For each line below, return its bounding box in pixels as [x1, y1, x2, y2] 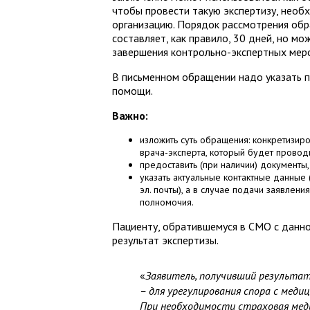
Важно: [112, 109, 148, 122]
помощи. [112, 84, 153, 98]
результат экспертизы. [112, 233, 219, 247]
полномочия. [140, 196, 194, 208]
